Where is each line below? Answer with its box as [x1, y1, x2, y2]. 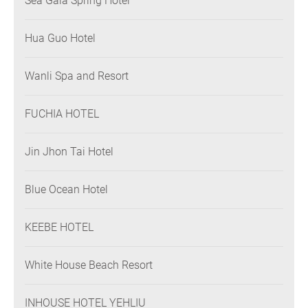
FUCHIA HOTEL [25, 107, 99, 121]
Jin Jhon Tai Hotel [25, 145, 113, 159]
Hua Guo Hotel [25, 32, 96, 45]
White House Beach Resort [25, 258, 153, 272]
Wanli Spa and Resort [25, 69, 129, 83]
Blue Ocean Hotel [82, 183, 108, 197]
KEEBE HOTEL [25, 221, 93, 234]
